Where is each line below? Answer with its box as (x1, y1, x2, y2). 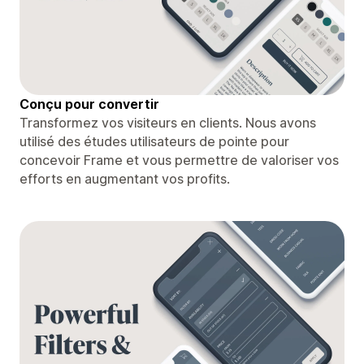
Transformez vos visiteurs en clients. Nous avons (19, 114, 316, 131)
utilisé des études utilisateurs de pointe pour (19, 132, 289, 149)
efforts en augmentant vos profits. (19, 170, 230, 187)
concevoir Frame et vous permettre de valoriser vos (19, 151, 339, 168)
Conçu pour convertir (19, 95, 159, 112)
